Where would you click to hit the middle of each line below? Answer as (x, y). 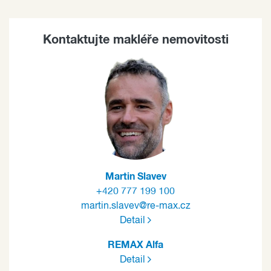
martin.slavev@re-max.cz (135, 206)
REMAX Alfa (135, 245)
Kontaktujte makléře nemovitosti (135, 40)
